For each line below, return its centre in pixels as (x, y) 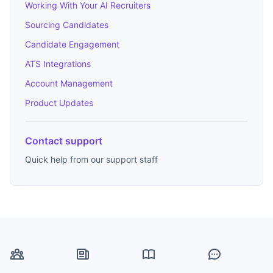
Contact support (64, 141)
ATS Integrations (58, 64)
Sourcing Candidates (67, 25)
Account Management (69, 83)
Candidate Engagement (72, 44)
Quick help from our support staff (91, 160)
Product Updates (59, 103)
